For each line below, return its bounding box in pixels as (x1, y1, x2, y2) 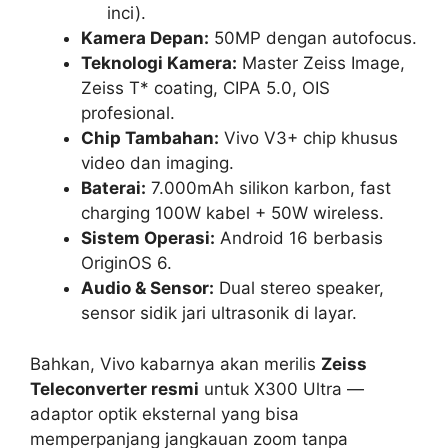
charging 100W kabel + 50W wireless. (81, 203, 384, 224)
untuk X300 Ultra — (199, 378, 364, 399)
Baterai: (81, 178, 146, 199)
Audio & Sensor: (81, 278, 214, 299)
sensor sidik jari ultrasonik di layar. (81, 303, 357, 324)
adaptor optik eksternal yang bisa (30, 403, 299, 424)
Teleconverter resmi (30, 378, 199, 399)
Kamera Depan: (81, 28, 209, 49)
